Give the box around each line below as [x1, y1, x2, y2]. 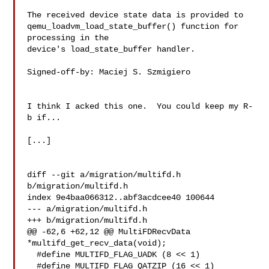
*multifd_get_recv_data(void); [27, 238, 167, 248]
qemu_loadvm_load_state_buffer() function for [27, 22, 239, 31]
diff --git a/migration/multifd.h [27, 170, 181, 180]
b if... [27, 113, 61, 122]
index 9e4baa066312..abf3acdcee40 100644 [27, 193, 215, 202]
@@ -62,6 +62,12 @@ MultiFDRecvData [27, 227, 191, 237]
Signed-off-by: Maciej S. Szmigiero [27, 67, 196, 77]
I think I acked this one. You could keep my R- [27, 101, 253, 111]
